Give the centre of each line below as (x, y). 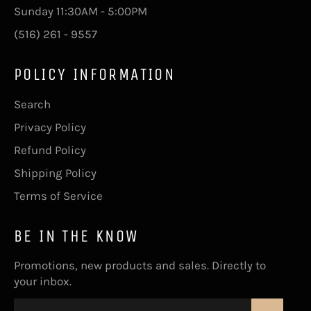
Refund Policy (50, 150)
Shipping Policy (55, 173)
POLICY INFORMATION (95, 75)
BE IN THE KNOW (76, 236)
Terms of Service (58, 195)
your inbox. (43, 281)
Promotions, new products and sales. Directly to (140, 265)
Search (32, 104)
